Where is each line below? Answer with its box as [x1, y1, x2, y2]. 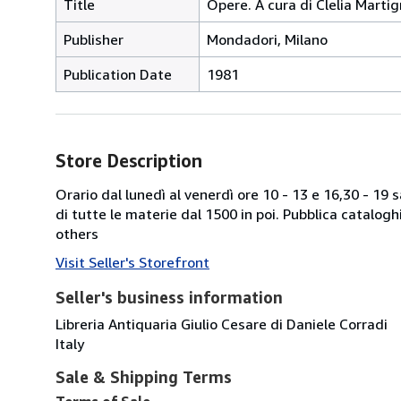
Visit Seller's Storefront [55, 252, 209, 271]
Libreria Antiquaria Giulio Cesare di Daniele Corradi [55, 314, 388, 333]
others [55, 224, 98, 243]
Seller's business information [55, 286, 283, 307]
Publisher [64, 30, 124, 48]
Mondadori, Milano [207, 30, 328, 48]
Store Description [55, 149, 202, 171]
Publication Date [64, 64, 172, 83]
